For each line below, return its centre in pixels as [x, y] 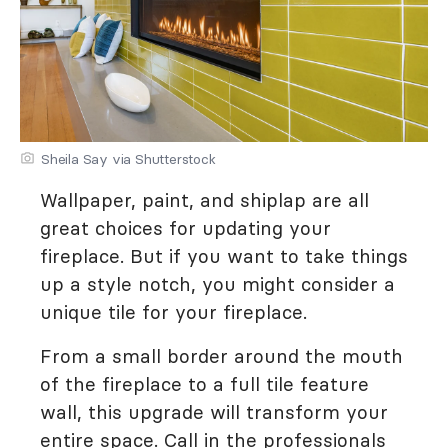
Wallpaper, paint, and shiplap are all [204, 200]
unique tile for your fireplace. [173, 312]
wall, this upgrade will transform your [214, 412]
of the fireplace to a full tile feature [204, 384]
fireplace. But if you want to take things [224, 256]
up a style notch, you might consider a [217, 284]
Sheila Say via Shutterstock [128, 159]
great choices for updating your [185, 228]
